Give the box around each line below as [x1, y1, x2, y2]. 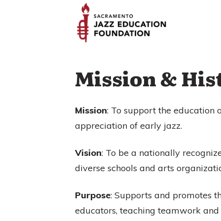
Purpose [75, 189, 110, 201]
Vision [75, 147, 102, 158]
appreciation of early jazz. [75, 119, 182, 131]
